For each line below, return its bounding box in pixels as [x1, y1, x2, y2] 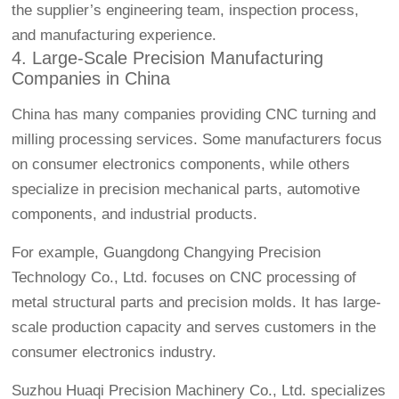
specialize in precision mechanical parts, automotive [12, 181, 361, 199]
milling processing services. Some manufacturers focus [12, 131, 383, 149]
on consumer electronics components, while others [12, 156, 351, 174]
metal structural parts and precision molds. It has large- [12, 294, 382, 312]
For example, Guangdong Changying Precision [12, 244, 322, 262]
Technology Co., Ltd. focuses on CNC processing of [12, 269, 357, 287]
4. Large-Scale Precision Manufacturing [12, 48, 324, 69]
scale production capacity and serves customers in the [12, 319, 377, 337]
